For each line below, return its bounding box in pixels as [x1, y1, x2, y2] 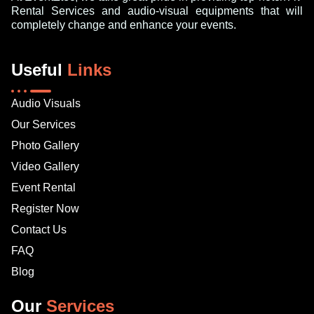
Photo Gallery [11, 139, 79, 151]
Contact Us [11, 223, 67, 235]
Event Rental [11, 181, 76, 193]
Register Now [11, 202, 79, 214]
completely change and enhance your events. [11, 19, 236, 32]
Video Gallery [11, 160, 79, 172]
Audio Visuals [11, 97, 81, 109]
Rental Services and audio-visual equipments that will [11, 5, 303, 18]
